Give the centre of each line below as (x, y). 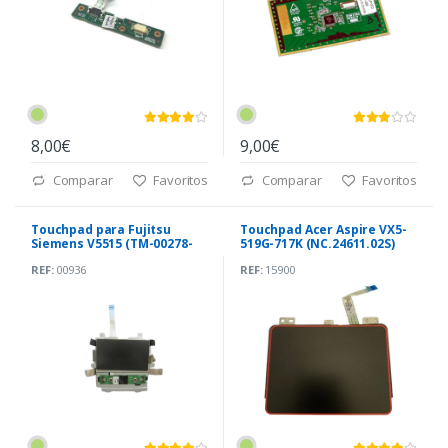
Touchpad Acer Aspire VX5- (323, 230)
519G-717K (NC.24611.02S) (317, 244)
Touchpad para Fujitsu (101, 230)
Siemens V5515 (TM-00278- (112, 244)
